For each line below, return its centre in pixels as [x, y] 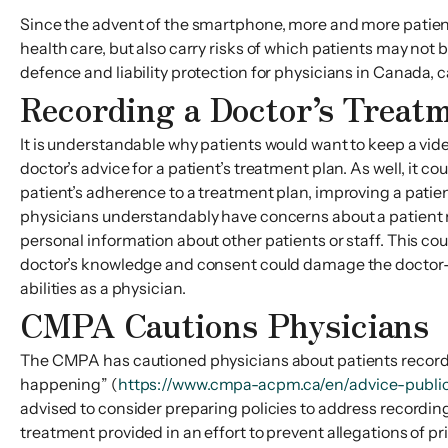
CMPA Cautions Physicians [224, 324]
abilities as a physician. [103, 288]
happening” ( [69, 384]
